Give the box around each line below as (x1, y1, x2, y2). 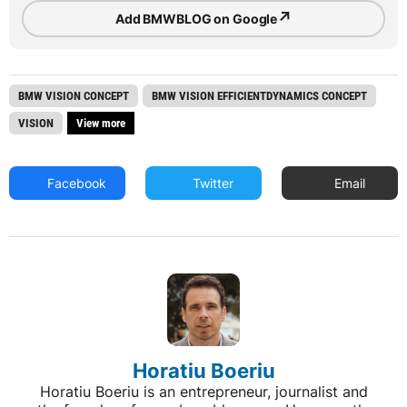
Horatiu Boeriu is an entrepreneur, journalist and (39, 382, 368, 402)
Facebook (44, 175, 107, 192)
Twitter (189, 175, 234, 192)
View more (76, 116, 125, 131)
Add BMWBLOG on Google (115, 10, 278, 26)
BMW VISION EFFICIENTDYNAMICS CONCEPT (152, 89, 367, 104)
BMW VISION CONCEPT (18, 89, 129, 104)
